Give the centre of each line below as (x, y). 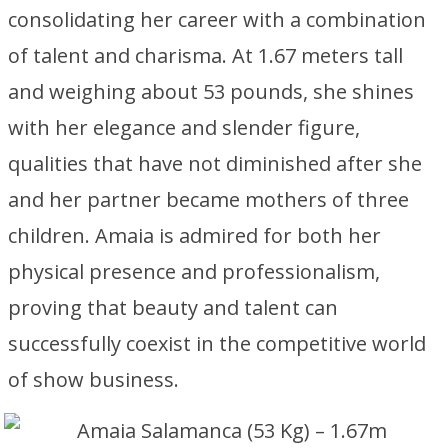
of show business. (93, 379)
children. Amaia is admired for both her (194, 235)
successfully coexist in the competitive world (217, 343)
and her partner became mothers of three (208, 199)
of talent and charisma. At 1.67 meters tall (205, 55)
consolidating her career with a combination (217, 19)
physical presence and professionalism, (194, 271)
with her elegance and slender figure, (184, 127)
